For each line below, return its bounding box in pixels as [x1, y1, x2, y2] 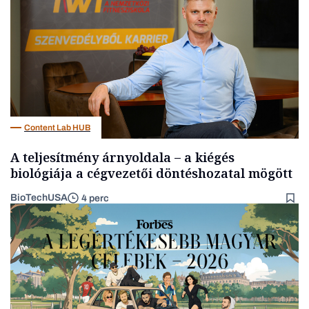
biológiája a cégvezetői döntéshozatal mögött [10, 165, 292, 182]
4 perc [81, 192, 109, 203]
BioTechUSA [10, 192, 68, 203]
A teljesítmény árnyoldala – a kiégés [10, 149, 235, 166]
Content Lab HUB [24, 122, 90, 132]
